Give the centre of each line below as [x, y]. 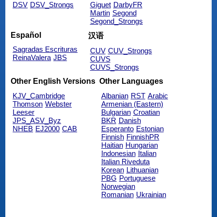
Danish [130, 120]
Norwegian [118, 186]
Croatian [146, 112]
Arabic [158, 95]
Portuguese [137, 178]
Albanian [115, 95]
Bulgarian [116, 112]
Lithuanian [142, 170]
